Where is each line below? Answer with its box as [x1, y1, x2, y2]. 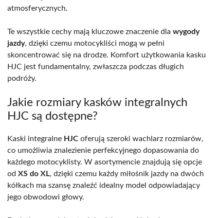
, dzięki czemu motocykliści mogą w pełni [25, 39, 164, 48]
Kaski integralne [7, 135, 64, 143]
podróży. [7, 74, 36, 83]
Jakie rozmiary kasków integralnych [7, 97, 187, 109]
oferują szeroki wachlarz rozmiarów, [78, 135, 203, 143]
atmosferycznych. [7, 4, 68, 13]
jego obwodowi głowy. [7, 193, 84, 201]
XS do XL [18, 170, 50, 178]
